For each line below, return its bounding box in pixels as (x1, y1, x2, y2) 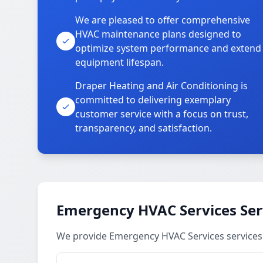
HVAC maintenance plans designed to (75, 28, 241, 41)
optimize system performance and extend (75, 42, 261, 55)
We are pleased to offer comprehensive (75, 14, 250, 26)
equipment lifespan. (75, 56, 164, 69)
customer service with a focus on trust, (75, 107, 248, 120)
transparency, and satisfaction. (75, 122, 212, 134)
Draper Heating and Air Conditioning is (75, 79, 248, 92)
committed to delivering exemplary (75, 93, 231, 106)
